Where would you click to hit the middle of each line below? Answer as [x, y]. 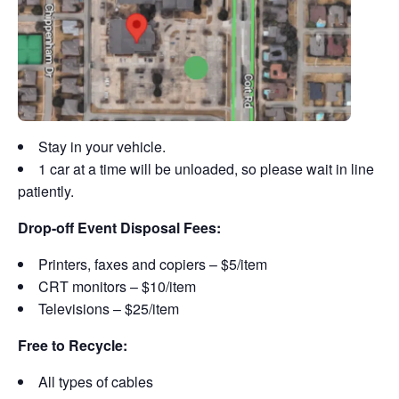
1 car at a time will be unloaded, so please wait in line [206, 169]
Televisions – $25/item [109, 309]
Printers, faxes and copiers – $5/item [153, 264]
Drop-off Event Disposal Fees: [119, 228]
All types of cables [96, 382]
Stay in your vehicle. [102, 147]
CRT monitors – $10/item [117, 286]
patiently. [46, 191]
